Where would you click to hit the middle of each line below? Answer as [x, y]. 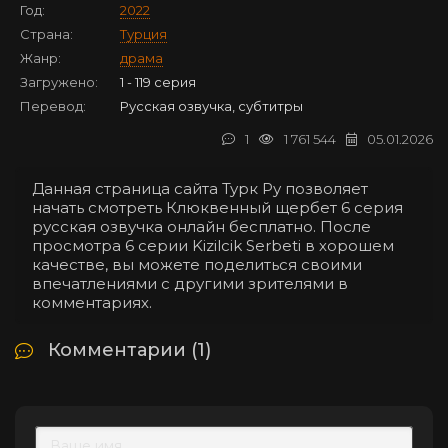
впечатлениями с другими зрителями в [190, 283]
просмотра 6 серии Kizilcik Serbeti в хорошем [213, 245]
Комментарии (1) [129, 349]
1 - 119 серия [158, 81]
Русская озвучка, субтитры [211, 105]
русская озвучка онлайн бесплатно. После [201, 226]
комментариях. [92, 302]
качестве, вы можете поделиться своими [197, 264]
